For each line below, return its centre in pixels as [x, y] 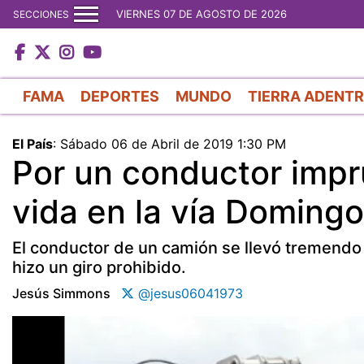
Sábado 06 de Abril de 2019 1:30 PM [173, 143]
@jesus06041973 [188, 293]
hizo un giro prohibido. [99, 267]
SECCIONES [41, 14]
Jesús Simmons [61, 293]
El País [32, 143]
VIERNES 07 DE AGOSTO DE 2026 [201, 14]
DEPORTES [120, 96]
